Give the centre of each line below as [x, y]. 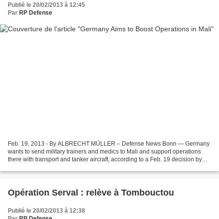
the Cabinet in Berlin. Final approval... [58, 167]
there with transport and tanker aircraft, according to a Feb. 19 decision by [105, 159]
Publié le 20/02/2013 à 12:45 [46, 5]
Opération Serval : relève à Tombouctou [91, 192]
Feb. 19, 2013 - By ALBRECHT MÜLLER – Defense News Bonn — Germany [109, 143]
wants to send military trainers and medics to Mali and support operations [104, 151]
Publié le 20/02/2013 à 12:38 [46, 210]
